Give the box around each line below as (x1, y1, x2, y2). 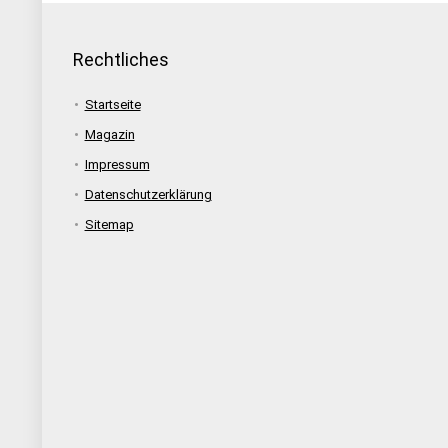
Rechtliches (72, 48, 169, 70)
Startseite (84, 96, 141, 112)
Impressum (84, 156, 150, 172)
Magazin (84, 126, 135, 142)
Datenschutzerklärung (84, 186, 212, 202)
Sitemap (84, 216, 134, 232)
